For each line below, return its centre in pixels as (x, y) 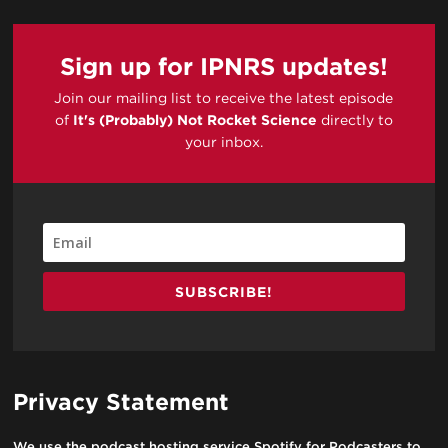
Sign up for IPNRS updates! (223, 66)
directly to (354, 119)
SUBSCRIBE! (223, 291)
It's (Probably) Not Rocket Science (194, 119)
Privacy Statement (121, 401)
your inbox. (223, 141)
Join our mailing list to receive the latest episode (224, 97)
